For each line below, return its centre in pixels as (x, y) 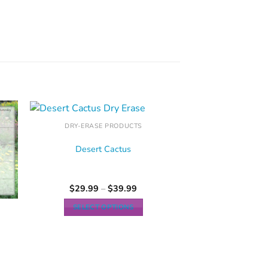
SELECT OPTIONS (103, 207)
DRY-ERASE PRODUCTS (103, 126)
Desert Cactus (103, 149)
